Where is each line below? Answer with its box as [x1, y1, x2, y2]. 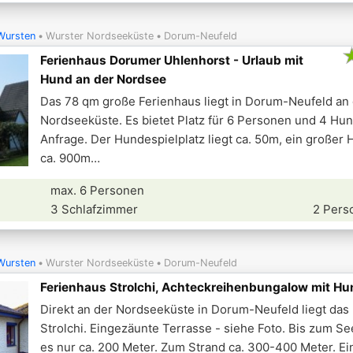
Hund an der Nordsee [40, 72, 166, 87]
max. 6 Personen [50, 183, 145, 198]
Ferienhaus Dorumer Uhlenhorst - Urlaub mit [40, 53, 303, 68]
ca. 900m [40, 150, 91, 165]
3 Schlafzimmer [50, 202, 139, 217]
